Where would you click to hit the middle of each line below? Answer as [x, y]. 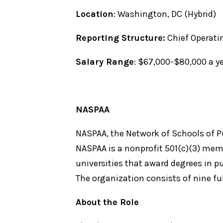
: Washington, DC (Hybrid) [166, 14]
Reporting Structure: [120, 38]
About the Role [107, 202]
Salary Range [105, 62]
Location [95, 14]
